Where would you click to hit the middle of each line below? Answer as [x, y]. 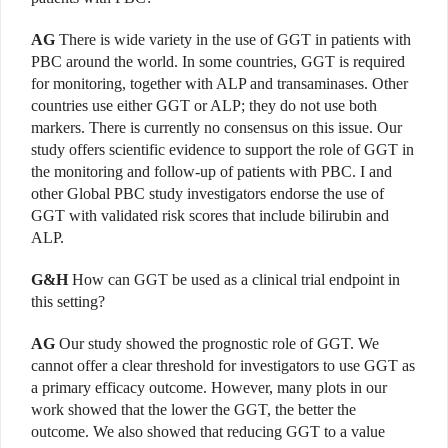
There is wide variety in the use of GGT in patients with [233, 39]
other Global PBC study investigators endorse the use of [207, 193]
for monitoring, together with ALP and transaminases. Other [219, 83]
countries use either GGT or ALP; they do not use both [204, 105]
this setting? [68, 301]
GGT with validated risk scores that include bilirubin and [210, 215]
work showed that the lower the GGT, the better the [193, 409]
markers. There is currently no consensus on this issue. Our [216, 127]
